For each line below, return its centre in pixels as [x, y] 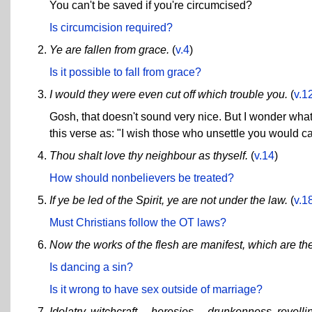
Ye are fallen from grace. [109, 49]
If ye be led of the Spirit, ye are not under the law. [169, 200]
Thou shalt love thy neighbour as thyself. [149, 155]
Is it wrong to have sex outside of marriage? [156, 289]
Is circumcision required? [111, 27]
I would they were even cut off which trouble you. [169, 94]
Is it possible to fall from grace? [125, 72]
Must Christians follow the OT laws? [138, 222]
